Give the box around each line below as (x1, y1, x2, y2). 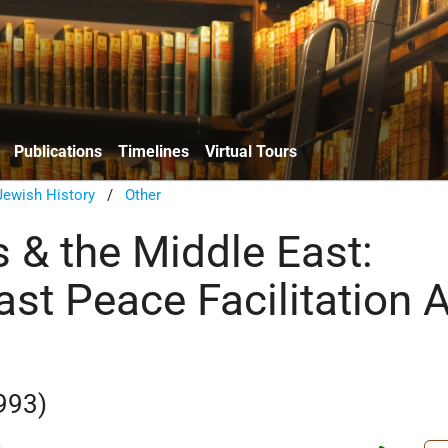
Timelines (118, 141, 189, 161)
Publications (14, 141, 102, 161)
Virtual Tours (205, 141, 297, 161)
